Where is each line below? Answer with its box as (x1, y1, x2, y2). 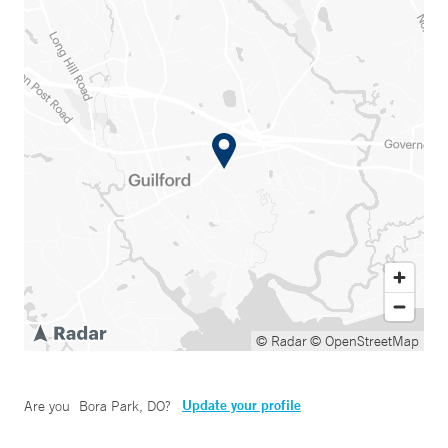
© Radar (256, 332, 307, 351)
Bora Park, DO (78, 397, 165, 416)
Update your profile (181, 396, 301, 415)
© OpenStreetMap (310, 332, 419, 351)
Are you (24, 397, 74, 416)
